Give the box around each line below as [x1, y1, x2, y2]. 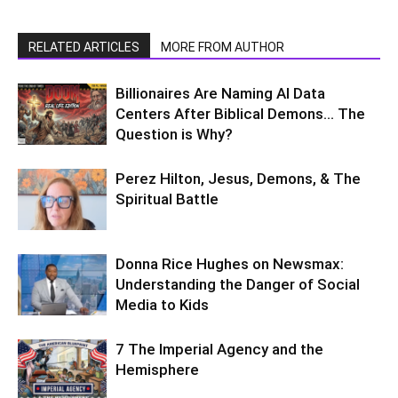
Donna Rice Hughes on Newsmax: [115, 255, 344, 274]
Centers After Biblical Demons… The [115, 105, 365, 123]
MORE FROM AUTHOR [161, 40, 284, 55]
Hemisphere [115, 361, 199, 379]
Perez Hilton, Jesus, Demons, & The [115, 170, 361, 188]
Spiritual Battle [115, 190, 219, 209]
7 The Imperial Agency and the [115, 340, 323, 359]
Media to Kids [115, 296, 209, 314]
